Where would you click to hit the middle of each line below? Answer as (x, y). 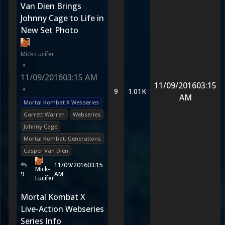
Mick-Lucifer (37, 54)
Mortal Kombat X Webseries (61, 102)
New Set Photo (49, 30)
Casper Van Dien (46, 150)
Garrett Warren (44, 114)
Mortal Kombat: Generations (62, 138)
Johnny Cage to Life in (62, 18)
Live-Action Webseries (62, 209)
